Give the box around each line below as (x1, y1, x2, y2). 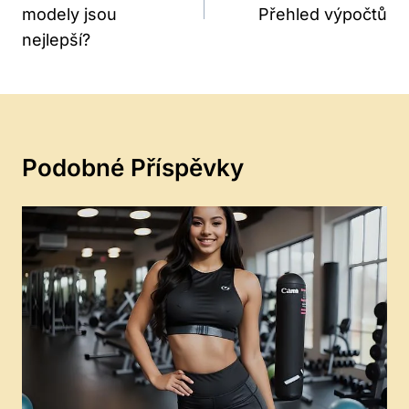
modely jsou (22, 5, 117, 25)
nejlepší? (22, 30, 90, 50)
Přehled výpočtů (258, 5, 387, 25)
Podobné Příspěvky (22, 153, 244, 183)
